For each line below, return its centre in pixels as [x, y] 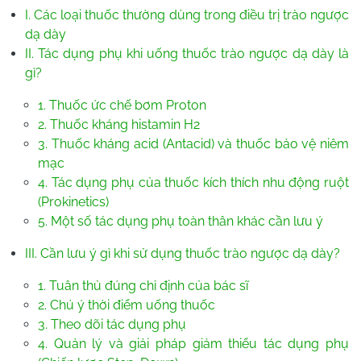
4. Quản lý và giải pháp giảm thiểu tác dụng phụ [193, 343]
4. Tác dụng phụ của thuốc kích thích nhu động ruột [193, 182]
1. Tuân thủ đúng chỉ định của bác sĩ [143, 285]
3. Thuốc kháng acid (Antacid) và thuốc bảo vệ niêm [193, 143]
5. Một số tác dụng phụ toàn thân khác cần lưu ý [180, 221]
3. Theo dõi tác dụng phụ [112, 324]
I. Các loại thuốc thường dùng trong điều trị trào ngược [187, 15]
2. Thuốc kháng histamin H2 [119, 124]
